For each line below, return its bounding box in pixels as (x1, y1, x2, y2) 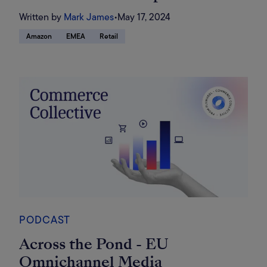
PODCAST (19, 212, 71, 228)
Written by (19, 10, 61, 24)
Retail (100, 31, 118, 42)
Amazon (26, 31, 52, 42)
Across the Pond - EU (19, 233, 169, 254)
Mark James (64, 10, 114, 24)
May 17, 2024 (117, 10, 170, 24)
